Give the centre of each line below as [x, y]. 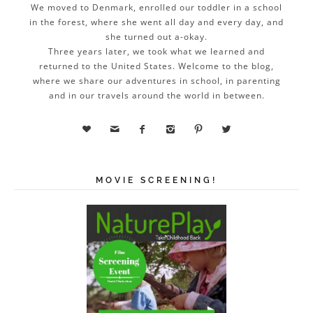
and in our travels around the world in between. [156, 96]
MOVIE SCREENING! [156, 181]
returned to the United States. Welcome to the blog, [156, 66]
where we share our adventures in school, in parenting [156, 81]
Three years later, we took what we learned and [156, 52]
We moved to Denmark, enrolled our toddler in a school [156, 8]
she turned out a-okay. [156, 37]
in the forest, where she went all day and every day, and [156, 22]
